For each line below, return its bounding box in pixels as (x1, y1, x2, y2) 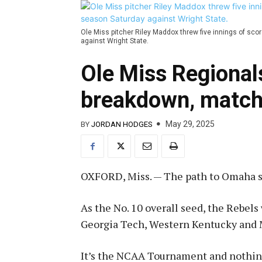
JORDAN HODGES (91, 119, 153, 129)
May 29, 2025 (166, 119, 215, 129)
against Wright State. (81, 37, 149, 46)
